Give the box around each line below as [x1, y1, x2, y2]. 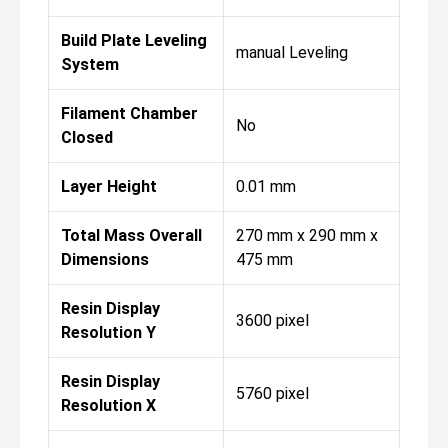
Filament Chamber [61, 103, 198, 123]
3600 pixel [236, 310, 309, 330]
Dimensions [61, 249, 149, 269]
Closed [61, 127, 113, 147]
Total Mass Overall [61, 225, 202, 245]
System [61, 54, 119, 74]
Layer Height [61, 176, 157, 196]
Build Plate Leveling [61, 30, 207, 50]
